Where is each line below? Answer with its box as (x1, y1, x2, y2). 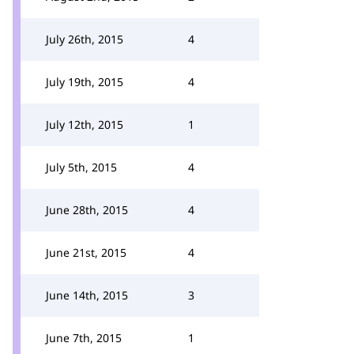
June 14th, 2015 (46, 288, 128, 303)
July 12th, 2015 (46, 117, 123, 132)
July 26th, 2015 (46, 32, 123, 47)
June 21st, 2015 (46, 245, 126, 260)
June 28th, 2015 (46, 202, 128, 217)
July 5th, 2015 (46, 160, 117, 175)
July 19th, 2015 (46, 74, 123, 89)
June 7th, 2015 (46, 330, 122, 345)
